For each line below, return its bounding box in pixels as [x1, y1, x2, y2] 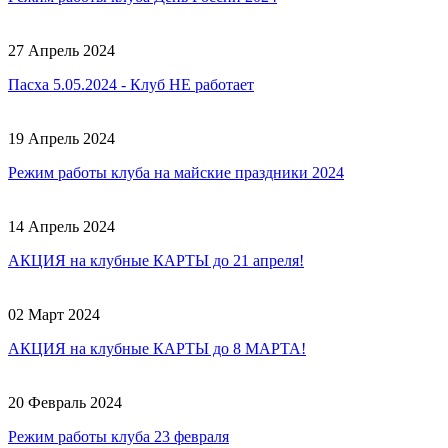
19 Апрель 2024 [8, 129, 115, 147]
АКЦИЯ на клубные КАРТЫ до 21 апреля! [8, 251, 304, 269]
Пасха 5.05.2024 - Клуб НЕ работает [8, 75, 254, 93]
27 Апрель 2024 [8, 41, 115, 59]
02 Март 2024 [8, 305, 100, 323]
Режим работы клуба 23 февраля [8, 427, 229, 445]
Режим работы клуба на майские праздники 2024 [8, 163, 344, 181]
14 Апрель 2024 [8, 217, 115, 235]
